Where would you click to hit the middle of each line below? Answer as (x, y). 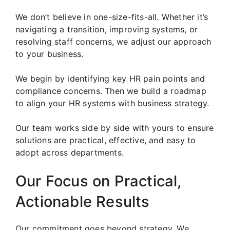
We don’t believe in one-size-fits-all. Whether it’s (112, 17)
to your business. (50, 54)
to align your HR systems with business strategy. (112, 103)
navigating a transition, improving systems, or (107, 30)
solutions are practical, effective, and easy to (106, 140)
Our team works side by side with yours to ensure (115, 128)
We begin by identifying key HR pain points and (110, 79)
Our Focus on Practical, (99, 181)
